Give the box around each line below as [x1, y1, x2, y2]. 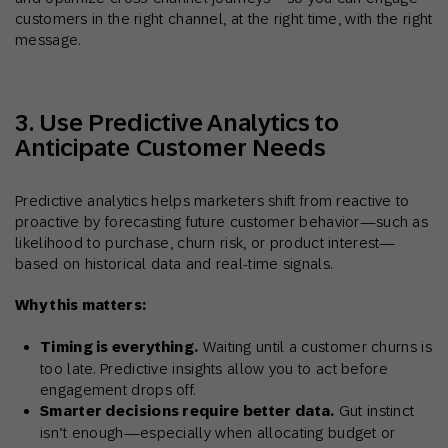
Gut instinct [334, 402, 415, 420]
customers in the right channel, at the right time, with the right [15, 10, 433, 28]
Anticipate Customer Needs [15, 133, 327, 163]
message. [15, 31, 81, 49]
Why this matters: [15, 296, 147, 315]
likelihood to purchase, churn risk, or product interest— [15, 234, 396, 252]
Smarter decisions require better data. [40, 402, 335, 421]
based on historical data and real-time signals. [15, 255, 333, 273]
